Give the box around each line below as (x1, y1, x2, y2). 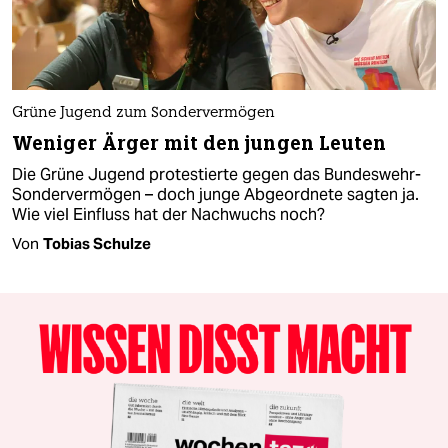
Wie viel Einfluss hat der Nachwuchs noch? (12, 203, 325, 225)
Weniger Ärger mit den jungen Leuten (12, 130, 387, 156)
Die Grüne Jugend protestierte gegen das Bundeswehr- (12, 163, 421, 185)
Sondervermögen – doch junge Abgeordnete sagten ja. (12, 183, 419, 205)
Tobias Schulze (43, 233, 151, 253)
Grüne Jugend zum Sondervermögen (12, 105, 275, 121)
